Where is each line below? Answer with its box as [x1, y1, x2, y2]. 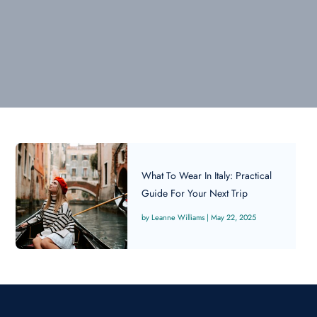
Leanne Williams [151, 211, 205, 223]
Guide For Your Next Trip [142, 185, 248, 200]
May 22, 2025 [211, 211, 257, 223]
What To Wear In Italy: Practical [142, 168, 272, 183]
